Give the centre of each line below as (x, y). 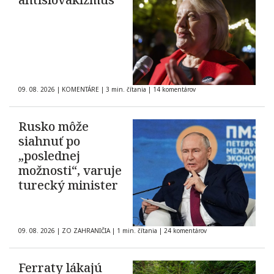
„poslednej (49, 156)
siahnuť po (49, 141)
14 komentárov (174, 90)
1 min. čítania (137, 231)
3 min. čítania (126, 90)
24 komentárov (185, 231)
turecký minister (68, 185)
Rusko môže (54, 127)
